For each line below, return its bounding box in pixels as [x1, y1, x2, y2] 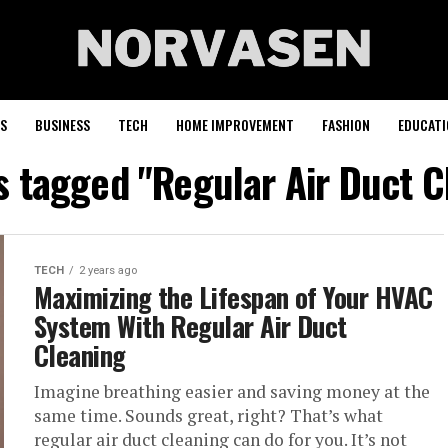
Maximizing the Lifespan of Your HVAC [34, 277, 433, 317]
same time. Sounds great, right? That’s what [34, 404, 383, 427]
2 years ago [79, 264, 137, 277]
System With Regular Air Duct [34, 306, 347, 346]
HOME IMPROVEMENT [176, 114, 294, 135]
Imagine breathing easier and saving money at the [34, 380, 430, 403]
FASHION [322, 114, 370, 135]
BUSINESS [35, 114, 90, 135]
